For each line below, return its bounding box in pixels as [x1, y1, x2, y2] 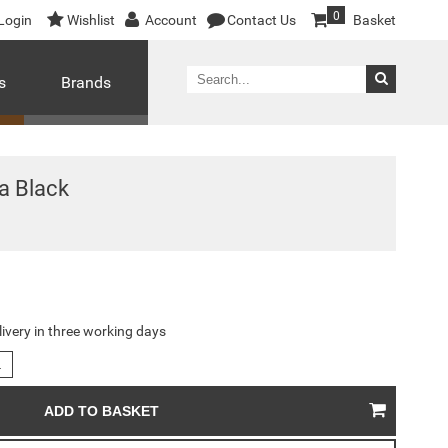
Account [145, 12, 197, 28]
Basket [353, 12, 396, 28]
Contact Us [227, 12, 296, 28]
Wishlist [67, 12, 115, 28]
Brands [61, 73, 111, 92]
